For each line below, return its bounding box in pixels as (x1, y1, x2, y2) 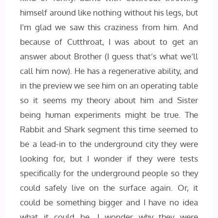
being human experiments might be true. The (20, 109, 198, 120)
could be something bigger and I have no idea (20, 197, 198, 207)
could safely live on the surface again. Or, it (20, 182, 198, 193)
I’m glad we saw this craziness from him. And (20, 21, 198, 32)
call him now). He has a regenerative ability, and (20, 65, 198, 76)
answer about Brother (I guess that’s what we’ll (20, 51, 198, 61)
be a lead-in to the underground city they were (20, 138, 198, 149)
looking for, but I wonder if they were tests (20, 153, 198, 163)
